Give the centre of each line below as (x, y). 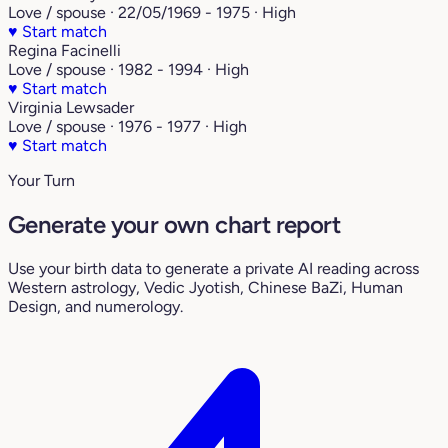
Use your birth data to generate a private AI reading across (213, 269)
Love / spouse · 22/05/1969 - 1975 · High (152, 13)
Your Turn (41, 181)
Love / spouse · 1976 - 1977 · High (127, 127)
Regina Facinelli (64, 51)
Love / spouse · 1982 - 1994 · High (128, 70)
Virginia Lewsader (71, 108)
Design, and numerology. (95, 307)
